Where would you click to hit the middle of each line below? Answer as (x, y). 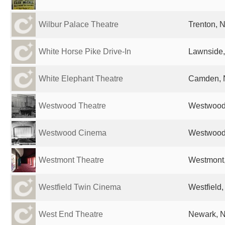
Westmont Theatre (71, 160)
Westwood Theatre (72, 106)
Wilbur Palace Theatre (79, 24)
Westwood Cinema (73, 133)
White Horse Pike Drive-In (85, 51)
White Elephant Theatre (81, 79)
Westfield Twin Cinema (80, 187)
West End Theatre (71, 214)
